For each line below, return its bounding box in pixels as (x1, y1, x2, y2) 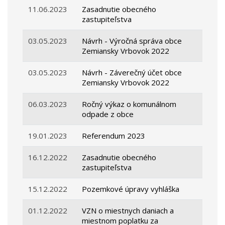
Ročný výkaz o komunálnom (82, 99, 177, 109)
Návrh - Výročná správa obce (82, 36, 182, 46)
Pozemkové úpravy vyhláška (82, 184, 180, 194)
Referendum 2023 (82, 131, 146, 141)
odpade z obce (82, 109, 134, 120)
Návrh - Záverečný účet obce (82, 67, 182, 78)
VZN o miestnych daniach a (82, 205, 174, 216)
